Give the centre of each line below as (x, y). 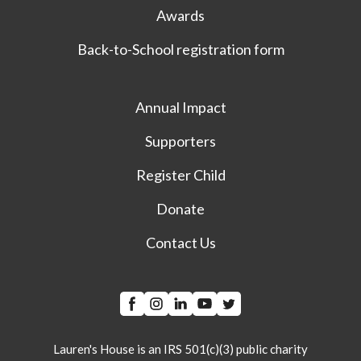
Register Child (180, 174)
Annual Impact (180, 107)
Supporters (180, 141)
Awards (180, 15)
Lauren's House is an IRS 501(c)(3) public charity (180, 349)
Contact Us (180, 242)
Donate (180, 208)
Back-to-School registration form (180, 49)
